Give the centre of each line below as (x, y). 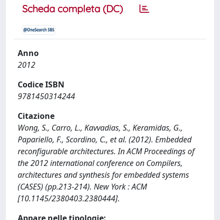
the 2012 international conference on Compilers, (100, 163)
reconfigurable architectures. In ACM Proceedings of (106, 151)
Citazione (36, 116)
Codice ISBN (41, 84)
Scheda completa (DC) (72, 9)
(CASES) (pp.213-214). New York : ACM (82, 187)
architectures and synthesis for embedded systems (103, 175)
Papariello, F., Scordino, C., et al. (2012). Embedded (105, 139)
